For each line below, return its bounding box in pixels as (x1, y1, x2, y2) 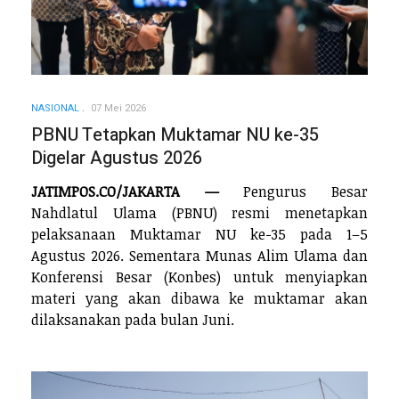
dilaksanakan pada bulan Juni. (31, 309, 234, 330)
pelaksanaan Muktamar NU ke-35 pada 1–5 (31, 224, 368, 244)
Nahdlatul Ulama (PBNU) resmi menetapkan (31, 202, 368, 223)
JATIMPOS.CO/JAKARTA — (31, 181, 219, 201)
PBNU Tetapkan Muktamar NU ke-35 (31, 122, 319, 149)
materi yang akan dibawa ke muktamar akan (31, 288, 368, 308)
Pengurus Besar (218, 181, 369, 201)
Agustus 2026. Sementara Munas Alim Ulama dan (31, 245, 368, 265)
